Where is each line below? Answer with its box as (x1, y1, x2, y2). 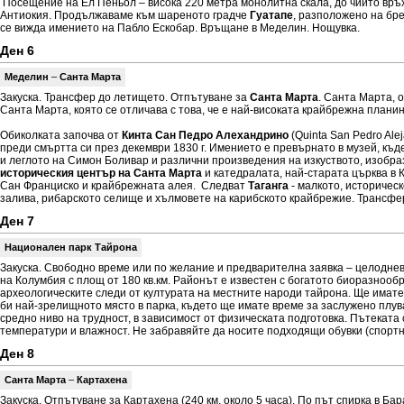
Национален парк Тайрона (5, 242, 137, 252)
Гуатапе (250, 9, 293, 22)
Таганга (248, 179, 289, 192)
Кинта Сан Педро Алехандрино (122, 129, 289, 142)
